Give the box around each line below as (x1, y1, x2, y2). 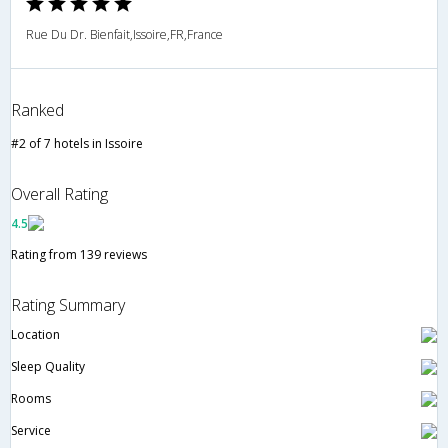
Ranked (11, 99, 64, 122)
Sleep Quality (11, 358, 85, 376)
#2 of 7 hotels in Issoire (11, 135, 143, 153)
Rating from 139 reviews (11, 246, 147, 264)
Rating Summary (11, 294, 125, 317)
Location (11, 326, 60, 344)
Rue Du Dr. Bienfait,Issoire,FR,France (26, 26, 223, 44)
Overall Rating (11, 183, 108, 206)
